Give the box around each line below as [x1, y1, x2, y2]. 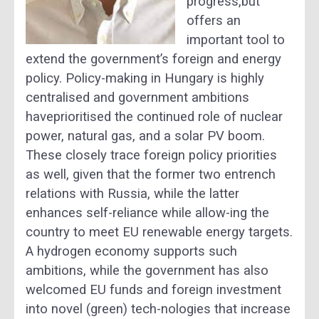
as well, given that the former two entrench [26, 167, 276, 183]
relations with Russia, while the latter [26, 186, 239, 202]
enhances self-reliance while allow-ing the [26, 205, 269, 221]
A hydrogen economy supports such [26, 244, 237, 260]
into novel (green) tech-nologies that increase [26, 301, 291, 318]
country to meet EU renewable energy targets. [26, 224, 293, 241]
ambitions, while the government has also [26, 263, 268, 279]
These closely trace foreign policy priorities [26, 147, 277, 164]
